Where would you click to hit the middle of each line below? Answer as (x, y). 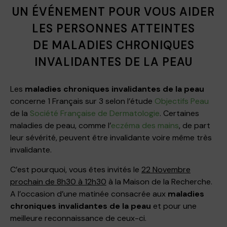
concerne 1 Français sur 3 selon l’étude (82, 101)
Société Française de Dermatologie (95, 113)
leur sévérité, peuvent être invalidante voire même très (111, 138)
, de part (195, 126)
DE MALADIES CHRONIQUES (113, 46)
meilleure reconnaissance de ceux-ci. (78, 218)
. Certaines (179, 113)
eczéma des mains (145, 126)
